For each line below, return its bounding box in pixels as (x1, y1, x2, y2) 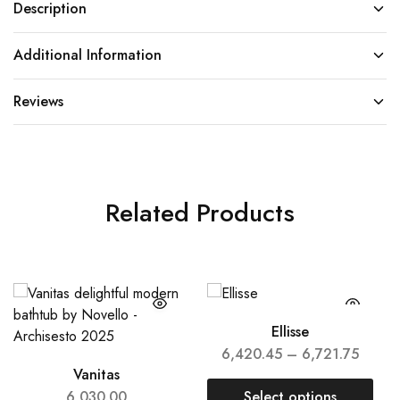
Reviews (13, 90, 63, 112)
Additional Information (13, 44, 162, 65)
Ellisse (271, 321, 309, 342)
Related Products (105, 194, 295, 231)
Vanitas (73, 363, 121, 385)
